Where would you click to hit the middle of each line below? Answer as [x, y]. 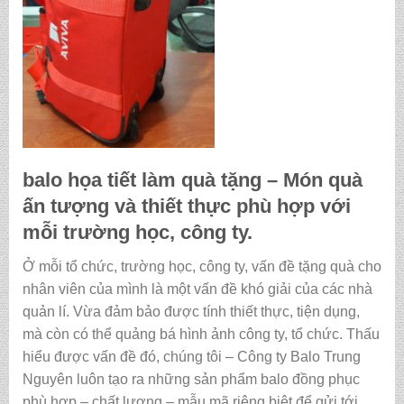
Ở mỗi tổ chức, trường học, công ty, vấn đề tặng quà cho [202, 267]
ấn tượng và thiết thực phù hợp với [186, 207]
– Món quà [314, 180]
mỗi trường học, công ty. [137, 233]
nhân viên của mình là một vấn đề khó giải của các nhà [197, 289]
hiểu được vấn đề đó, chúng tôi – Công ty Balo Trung [191, 357]
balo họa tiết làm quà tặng [144, 180]
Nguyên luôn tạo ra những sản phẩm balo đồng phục [191, 380]
